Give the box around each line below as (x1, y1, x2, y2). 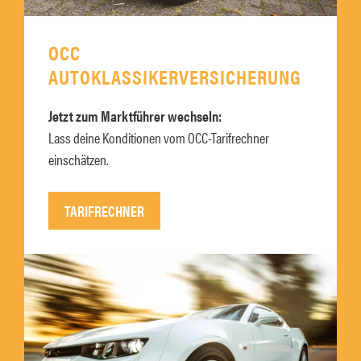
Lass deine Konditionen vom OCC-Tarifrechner (48, 127, 269, 148)
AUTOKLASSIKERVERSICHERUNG (48, 62, 301, 91)
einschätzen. (48, 149, 109, 170)
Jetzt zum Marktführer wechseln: (48, 106, 222, 127)
